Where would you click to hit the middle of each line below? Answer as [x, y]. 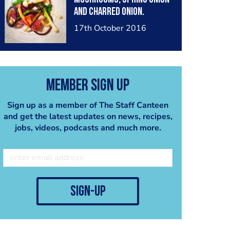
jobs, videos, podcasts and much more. [88, 128]
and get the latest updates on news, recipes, [88, 116]
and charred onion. [109, 12]
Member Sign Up [88, 86]
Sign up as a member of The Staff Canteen [88, 105]
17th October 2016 [110, 28]
